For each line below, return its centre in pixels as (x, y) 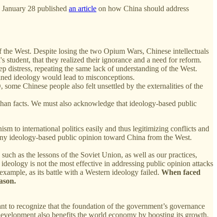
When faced (181, 172)
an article (83, 8)
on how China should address (143, 8)
